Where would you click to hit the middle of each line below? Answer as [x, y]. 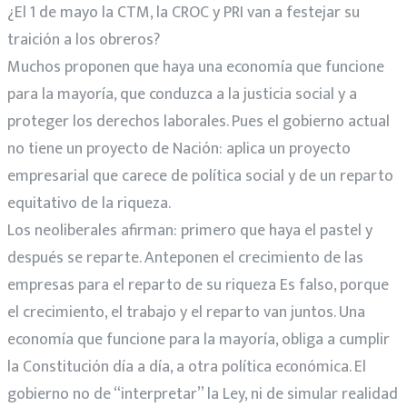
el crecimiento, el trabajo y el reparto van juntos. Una [186, 312]
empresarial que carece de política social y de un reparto [200, 176]
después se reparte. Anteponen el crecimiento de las [185, 258]
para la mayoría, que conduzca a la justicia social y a [182, 94]
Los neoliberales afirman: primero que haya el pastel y [190, 230]
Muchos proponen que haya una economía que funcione [196, 67]
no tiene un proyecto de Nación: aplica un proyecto [179, 149]
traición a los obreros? [84, 40]
